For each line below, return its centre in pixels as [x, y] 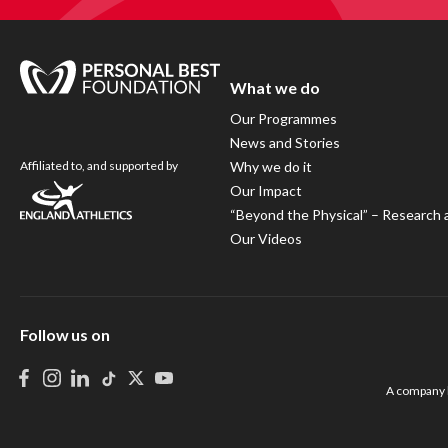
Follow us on [65, 334]
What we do [275, 87]
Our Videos [266, 238]
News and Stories [285, 142]
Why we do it [271, 166]
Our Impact [266, 190]
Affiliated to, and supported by [99, 165]
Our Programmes [283, 118]
